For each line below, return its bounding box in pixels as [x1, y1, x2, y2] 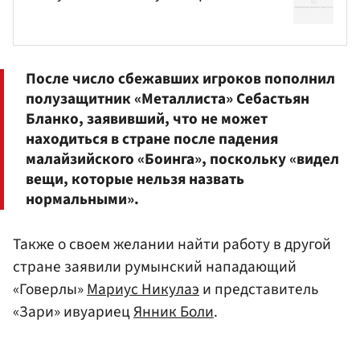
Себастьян [236, 87, 309, 110]
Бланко [26, 107, 79, 130]
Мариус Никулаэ [87, 277, 199, 301]
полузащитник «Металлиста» [26, 87, 236, 110]
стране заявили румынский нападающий [13, 255, 297, 278]
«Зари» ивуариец [13, 300, 133, 323]
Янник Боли [133, 300, 214, 323]
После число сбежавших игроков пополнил [26, 67, 335, 90]
